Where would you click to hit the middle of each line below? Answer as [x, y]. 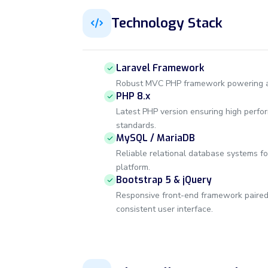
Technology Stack [167, 23]
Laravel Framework [160, 68]
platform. [133, 167]
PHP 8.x [133, 96]
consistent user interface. [165, 209]
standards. [136, 125]
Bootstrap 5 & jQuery [164, 179]
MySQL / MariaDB [156, 138]
